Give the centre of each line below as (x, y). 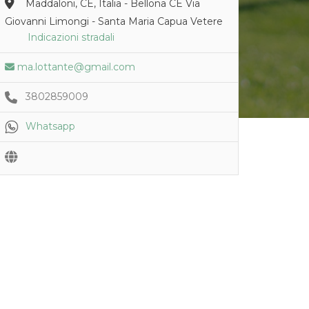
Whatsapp (50, 126)
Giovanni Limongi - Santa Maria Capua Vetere (114, 21)
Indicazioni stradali (71, 37)
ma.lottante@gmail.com (76, 67)
